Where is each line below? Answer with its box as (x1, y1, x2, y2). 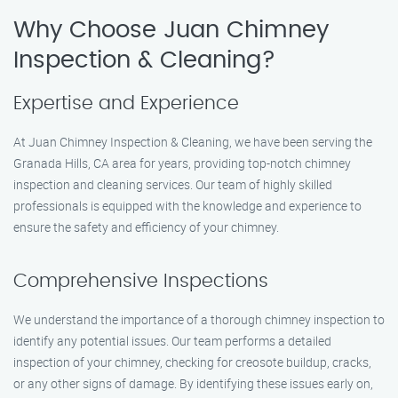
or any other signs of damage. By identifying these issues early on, (13, 375, 373, 392)
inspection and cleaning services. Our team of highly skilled (13, 176, 332, 193)
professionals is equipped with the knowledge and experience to (13, 197, 362, 214)
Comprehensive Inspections (13, 272, 268, 291)
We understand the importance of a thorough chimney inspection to (13, 311, 385, 328)
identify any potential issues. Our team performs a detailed (13, 332, 331, 349)
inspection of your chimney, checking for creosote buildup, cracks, (13, 354, 371, 370)
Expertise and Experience (13, 94, 239, 113)
